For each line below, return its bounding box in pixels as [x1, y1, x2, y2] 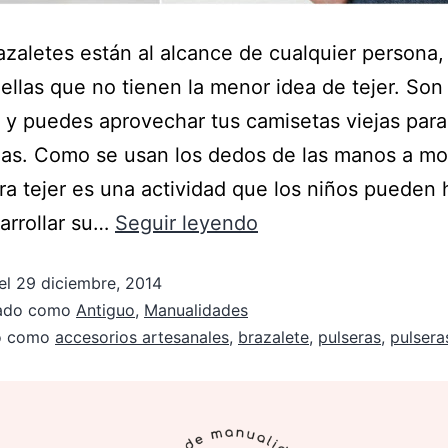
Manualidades [144, 300, 248, 320]
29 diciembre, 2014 [16, 273, 162, 293]
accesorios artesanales [55, 327, 229, 347]
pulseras [318, 327, 381, 347]
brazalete [238, 327, 309, 347]
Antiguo [76, 300, 135, 320]
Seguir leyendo [115, 211, 258, 235]
